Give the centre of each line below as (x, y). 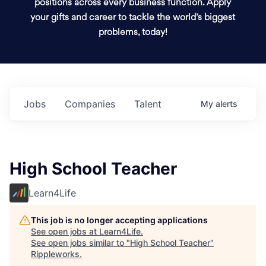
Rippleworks (55, 254)
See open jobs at (65, 231)
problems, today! (133, 33)
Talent (148, 104)
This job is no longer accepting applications (119, 220)
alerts (227, 104)
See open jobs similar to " (80, 243)
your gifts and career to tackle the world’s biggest (133, 18)
